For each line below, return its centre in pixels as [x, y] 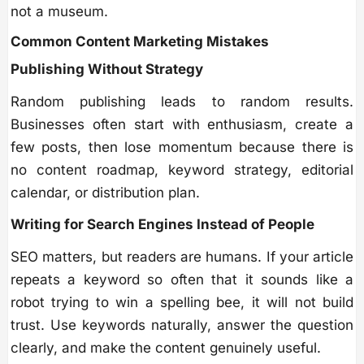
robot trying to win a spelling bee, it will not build [182, 302]
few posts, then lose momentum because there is [182, 147]
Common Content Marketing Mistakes [140, 41]
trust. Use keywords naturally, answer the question [182, 325]
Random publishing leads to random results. [182, 101]
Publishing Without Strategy [107, 69]
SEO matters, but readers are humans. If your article [182, 256]
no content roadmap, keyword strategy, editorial [182, 169]
